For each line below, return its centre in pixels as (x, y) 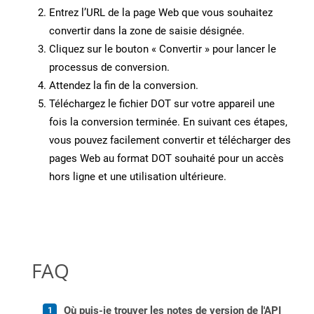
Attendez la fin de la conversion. (124, 86)
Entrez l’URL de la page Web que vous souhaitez (161, 13)
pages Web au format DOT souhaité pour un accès (166, 159)
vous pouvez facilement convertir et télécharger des (170, 141)
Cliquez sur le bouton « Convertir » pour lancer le (163, 49)
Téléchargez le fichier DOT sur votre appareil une (162, 104)
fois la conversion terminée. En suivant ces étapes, (168, 122)
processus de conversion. (109, 68)
